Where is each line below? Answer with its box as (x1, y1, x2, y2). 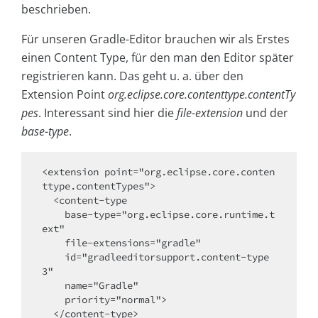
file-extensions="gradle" (42, 236, 65, 250)
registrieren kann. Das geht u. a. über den (21, 68, 243, 84)
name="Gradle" (42, 279, 65, 292)
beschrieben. (21, 1, 91, 18)
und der (243, 105, 288, 121)
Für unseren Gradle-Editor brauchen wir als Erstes (21, 31, 290, 48)
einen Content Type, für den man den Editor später (21, 50, 294, 66)
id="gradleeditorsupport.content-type (42, 251, 65, 264)
